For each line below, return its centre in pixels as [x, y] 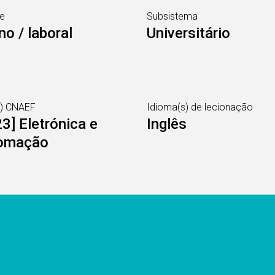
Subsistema [172, 16]
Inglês [167, 124]
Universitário [188, 33]
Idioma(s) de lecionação [200, 107]
